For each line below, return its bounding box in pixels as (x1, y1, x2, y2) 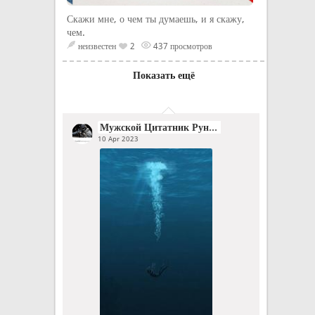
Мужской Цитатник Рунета (209, 122, 217, 133)
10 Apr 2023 (98, 135, 139, 143)
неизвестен (78, 41, 116, 51)
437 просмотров (151, 41, 212, 51)
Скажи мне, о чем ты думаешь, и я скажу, (67, 13, 245, 25)
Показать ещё (132, 70, 195, 81)
